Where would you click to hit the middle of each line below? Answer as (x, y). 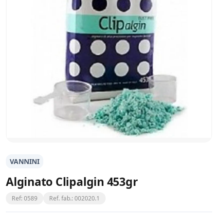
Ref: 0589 (25, 198)
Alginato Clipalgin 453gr (72, 181)
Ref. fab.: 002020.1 (74, 198)
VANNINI (25, 161)
